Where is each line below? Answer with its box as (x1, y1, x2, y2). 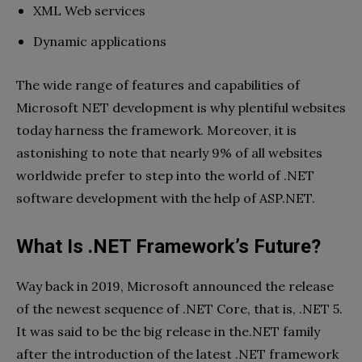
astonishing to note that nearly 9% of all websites (16, 144, 322, 161)
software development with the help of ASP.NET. (16, 189, 318, 206)
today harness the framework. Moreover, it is (16, 121, 297, 138)
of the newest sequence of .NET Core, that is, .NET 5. (16, 300, 343, 317)
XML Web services (33, 2, 145, 19)
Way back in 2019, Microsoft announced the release (16, 277, 334, 294)
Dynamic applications (33, 32, 166, 49)
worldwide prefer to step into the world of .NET (16, 166, 314, 183)
